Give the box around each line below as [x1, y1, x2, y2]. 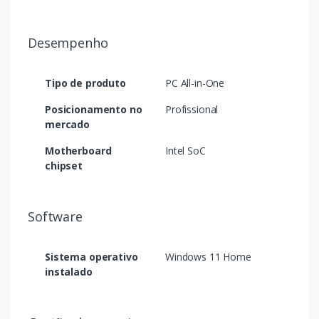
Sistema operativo [45, 250, 138, 264]
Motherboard [45, 144, 112, 158]
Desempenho [28, 34, 108, 52]
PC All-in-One [165, 76, 225, 90]
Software [28, 208, 83, 226]
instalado [45, 265, 93, 279]
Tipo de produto [45, 76, 126, 90]
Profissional [165, 103, 219, 117]
